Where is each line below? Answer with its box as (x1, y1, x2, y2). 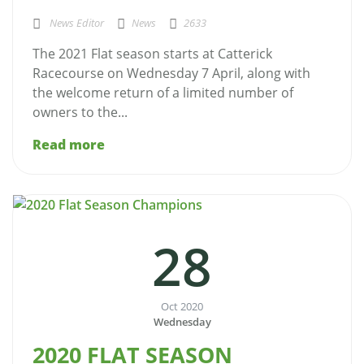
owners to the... (32, 103, 128, 122)
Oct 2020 (161, 299, 203, 314)
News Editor (47, 15, 104, 31)
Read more (32, 136, 105, 154)
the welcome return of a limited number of (32, 84, 293, 102)
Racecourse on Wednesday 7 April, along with (32, 64, 310, 83)
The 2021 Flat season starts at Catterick (32, 45, 272, 63)
